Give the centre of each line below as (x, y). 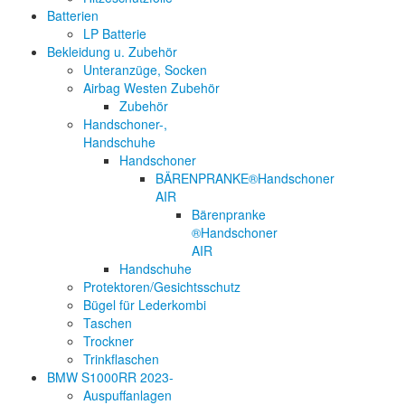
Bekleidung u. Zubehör (112, 51)
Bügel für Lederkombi (145, 304)
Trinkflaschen (121, 358)
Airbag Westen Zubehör (151, 87)
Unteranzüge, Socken (145, 69)
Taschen (108, 322)
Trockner (108, 340)
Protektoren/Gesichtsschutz (162, 286)
